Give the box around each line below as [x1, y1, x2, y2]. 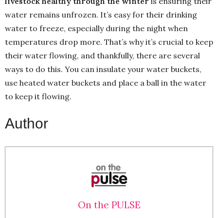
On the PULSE [77, 199, 141, 211]
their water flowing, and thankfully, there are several [5, 50, 200, 60]
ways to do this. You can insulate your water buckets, [5, 64, 201, 74]
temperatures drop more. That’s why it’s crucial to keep [5, 36, 213, 47]
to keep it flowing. [5, 91, 72, 101]
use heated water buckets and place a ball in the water [5, 77, 206, 88]
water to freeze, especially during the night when [5, 23, 188, 33]
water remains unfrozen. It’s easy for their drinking [5, 9, 197, 19]
